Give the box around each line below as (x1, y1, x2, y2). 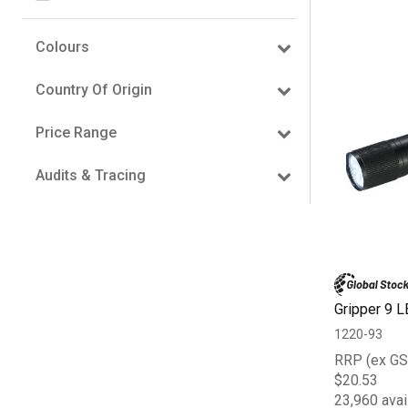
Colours (36, 37, 89, 56)
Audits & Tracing (36, 166, 146, 184)
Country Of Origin (36, 80, 152, 98)
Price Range (36, 123, 117, 141)
